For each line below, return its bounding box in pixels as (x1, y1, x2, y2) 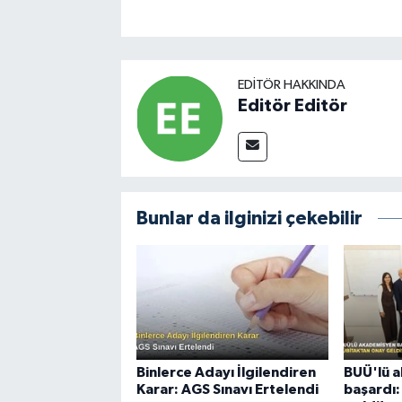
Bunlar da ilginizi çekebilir (135, 208, 363, 228)
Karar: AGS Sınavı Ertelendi (135, 381, 319, 397)
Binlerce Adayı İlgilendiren (135, 364, 316, 380)
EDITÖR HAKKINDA (237, 77, 345, 92)
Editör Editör (237, 96, 347, 115)
